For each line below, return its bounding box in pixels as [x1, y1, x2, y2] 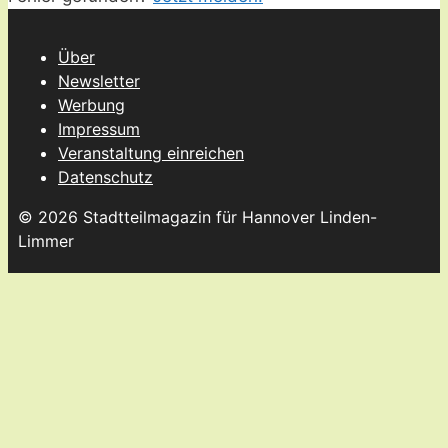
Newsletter [58, 71, 140, 92]
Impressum [58, 119, 140, 140]
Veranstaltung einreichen [58, 143, 244, 164]
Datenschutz [58, 167, 153, 188]
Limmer [18, 231, 79, 252]
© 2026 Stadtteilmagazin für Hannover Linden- [18, 207, 377, 228]
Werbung [58, 95, 125, 116]
